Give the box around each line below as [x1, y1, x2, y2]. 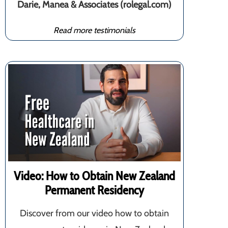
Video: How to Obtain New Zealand [14, 168, 175, 183]
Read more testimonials [53, 25, 135, 35]
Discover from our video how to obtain [20, 207, 169, 219]
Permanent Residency [45, 182, 144, 197]
